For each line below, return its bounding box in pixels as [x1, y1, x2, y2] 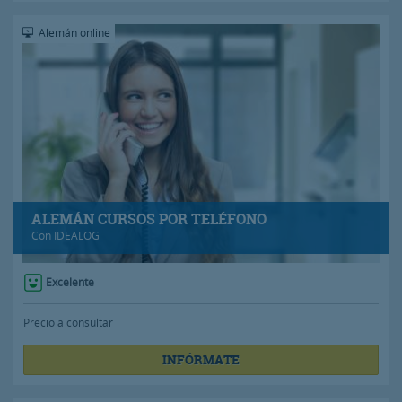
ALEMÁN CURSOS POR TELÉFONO [31, 208, 267, 229]
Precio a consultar [23, 314, 113, 329]
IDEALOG [54, 227, 100, 242]
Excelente [46, 274, 94, 289]
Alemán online [36, 24, 110, 39]
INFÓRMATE [162, 350, 240, 368]
